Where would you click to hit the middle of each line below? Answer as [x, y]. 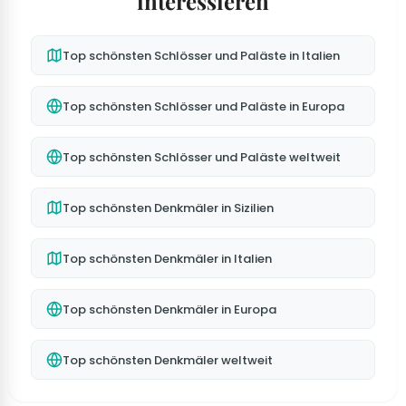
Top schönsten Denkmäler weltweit [168, 360]
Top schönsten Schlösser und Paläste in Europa [203, 106]
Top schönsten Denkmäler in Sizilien [168, 208]
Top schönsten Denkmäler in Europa [169, 309]
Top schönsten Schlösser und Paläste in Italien [201, 55]
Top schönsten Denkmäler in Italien [167, 258]
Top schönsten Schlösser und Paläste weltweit [202, 157]
